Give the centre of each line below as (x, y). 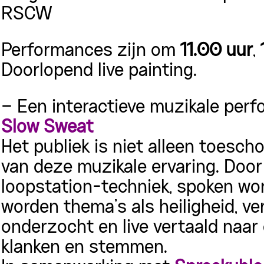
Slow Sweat (47, 128)
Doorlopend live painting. (99, 71)
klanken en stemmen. (84, 248)
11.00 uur (217, 51)
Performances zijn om (91, 51)
